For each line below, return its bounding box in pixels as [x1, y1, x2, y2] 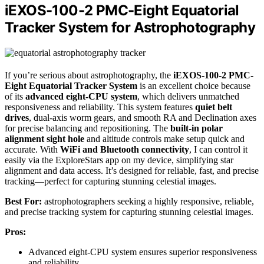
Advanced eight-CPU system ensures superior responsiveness [28, 246, 257, 257]
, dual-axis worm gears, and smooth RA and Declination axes [29, 112, 256, 123]
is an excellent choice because [137, 80, 250, 91]
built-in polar [170, 123, 223, 133]
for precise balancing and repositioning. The [5, 123, 170, 133]
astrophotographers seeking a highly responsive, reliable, [42, 196, 254, 206]
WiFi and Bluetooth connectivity [60, 144, 189, 154]
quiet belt [195, 101, 232, 112]
